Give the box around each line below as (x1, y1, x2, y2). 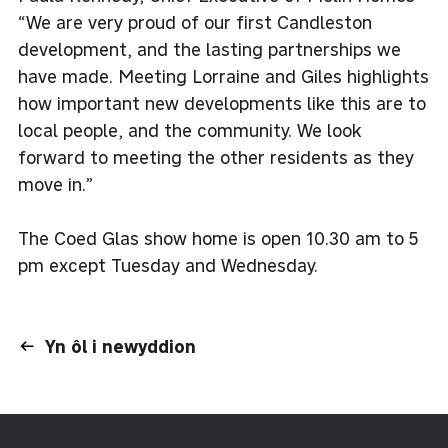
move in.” (18, 172, 93, 196)
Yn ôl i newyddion (45, 334, 196, 358)
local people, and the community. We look (18, 118, 361, 142)
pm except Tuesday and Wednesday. (18, 253, 318, 277)
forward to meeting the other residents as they (18, 145, 414, 169)
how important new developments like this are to (18, 91, 426, 115)
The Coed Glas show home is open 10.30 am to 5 (18, 226, 419, 250)
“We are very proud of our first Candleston (18, 10, 372, 34)
